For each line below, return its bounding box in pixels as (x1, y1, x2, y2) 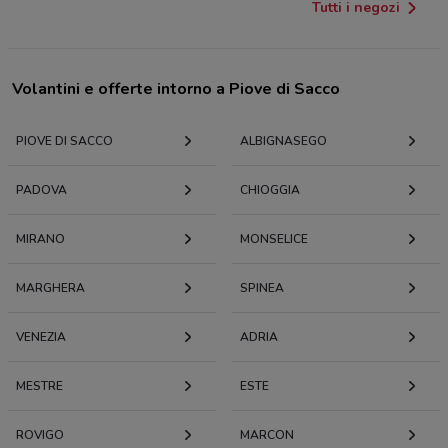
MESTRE (16, 377, 63, 394)
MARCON (240, 426, 294, 443)
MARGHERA (16, 279, 85, 296)
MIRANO (16, 230, 65, 247)
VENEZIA (16, 328, 66, 345)
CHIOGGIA (240, 181, 300, 198)
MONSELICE (240, 230, 308, 247)
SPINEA (240, 279, 284, 296)
